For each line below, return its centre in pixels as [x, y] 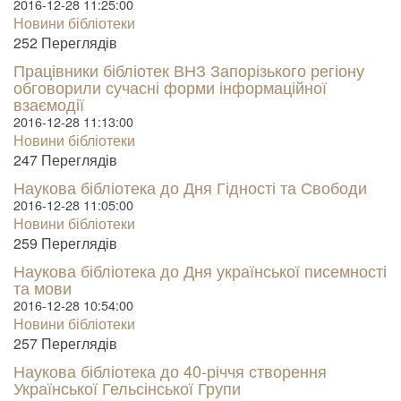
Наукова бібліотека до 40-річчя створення [170, 371]
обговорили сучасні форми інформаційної [170, 87]
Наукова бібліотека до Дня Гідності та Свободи [190, 188]
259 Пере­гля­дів [65, 243]
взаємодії [49, 104]
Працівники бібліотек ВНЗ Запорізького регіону [189, 70]
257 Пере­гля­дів [65, 344]
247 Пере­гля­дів [65, 160]
